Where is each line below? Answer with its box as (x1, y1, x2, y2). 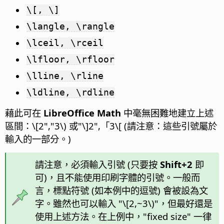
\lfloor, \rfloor (26, 54, 114, 65)
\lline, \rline (26, 70, 103, 81)
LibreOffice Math (41, 106, 121, 119)
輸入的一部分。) (5, 132, 71, 145)
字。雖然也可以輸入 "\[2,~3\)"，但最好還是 (34, 197, 212, 210)
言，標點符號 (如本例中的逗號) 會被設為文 (34, 184, 208, 197)
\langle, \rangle (26, 21, 114, 32)
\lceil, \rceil (26, 37, 103, 48)
